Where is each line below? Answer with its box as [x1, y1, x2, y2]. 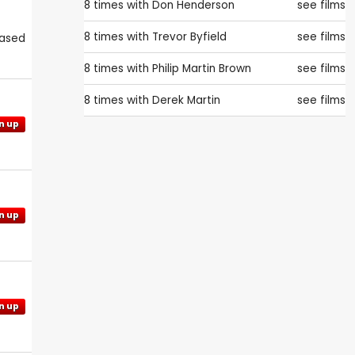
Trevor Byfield [152, 29, 227, 45]
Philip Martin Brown [152, 61, 251, 77]
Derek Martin [152, 93, 220, 109]
